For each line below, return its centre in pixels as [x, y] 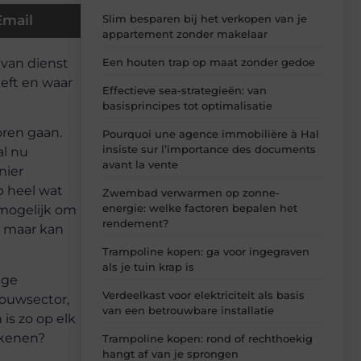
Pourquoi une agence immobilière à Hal [211, 134]
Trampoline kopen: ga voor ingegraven [206, 252]
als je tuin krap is [148, 267]
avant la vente [140, 165]
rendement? [135, 224]
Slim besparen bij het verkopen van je [205, 19]
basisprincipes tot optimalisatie [187, 106]
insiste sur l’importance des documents [209, 149]
